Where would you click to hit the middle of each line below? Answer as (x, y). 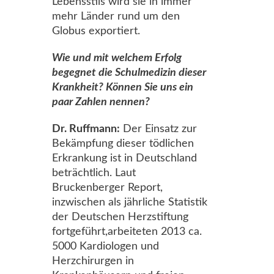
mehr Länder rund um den (116, 17)
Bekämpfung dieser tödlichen (123, 144)
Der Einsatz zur (158, 129)
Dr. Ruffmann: (86, 129)
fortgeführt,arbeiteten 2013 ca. (127, 232)
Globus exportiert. (96, 31)
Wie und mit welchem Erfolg (117, 58)
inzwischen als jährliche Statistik (130, 202)
